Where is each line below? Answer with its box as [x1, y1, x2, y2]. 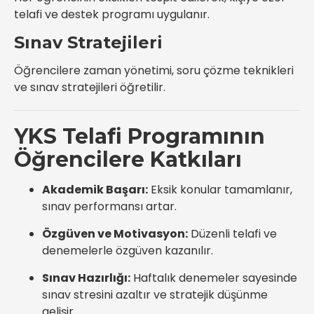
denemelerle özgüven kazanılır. [42, 243, 213, 259]
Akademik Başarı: [42, 182, 148, 198]
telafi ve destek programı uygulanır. [14, 6, 210, 22]
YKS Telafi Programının [14, 123, 265, 149]
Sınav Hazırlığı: [42, 270, 130, 286]
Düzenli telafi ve [188, 226, 277, 242]
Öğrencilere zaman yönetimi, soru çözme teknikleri [14, 62, 294, 78]
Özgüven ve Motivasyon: [42, 226, 188, 242]
